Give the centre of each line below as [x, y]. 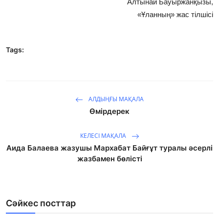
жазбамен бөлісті [109, 159]
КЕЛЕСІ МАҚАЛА [104, 136]
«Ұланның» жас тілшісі [175, 15]
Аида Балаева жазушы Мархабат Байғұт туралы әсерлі [109, 148]
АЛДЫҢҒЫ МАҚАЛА [115, 99]
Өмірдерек [109, 111]
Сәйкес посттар [41, 203]
